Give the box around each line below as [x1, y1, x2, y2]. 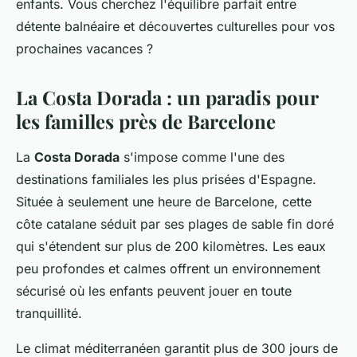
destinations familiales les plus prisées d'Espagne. [16, 171, 316, 187]
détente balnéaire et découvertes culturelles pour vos [16, 18, 335, 34]
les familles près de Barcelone [16, 108, 276, 134]
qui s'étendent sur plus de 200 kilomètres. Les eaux [16, 238, 326, 254]
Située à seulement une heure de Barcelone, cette [16, 194, 312, 210]
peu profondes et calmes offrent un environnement [16, 261, 320, 277]
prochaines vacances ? [16, 41, 157, 57]
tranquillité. [16, 305, 82, 321]
